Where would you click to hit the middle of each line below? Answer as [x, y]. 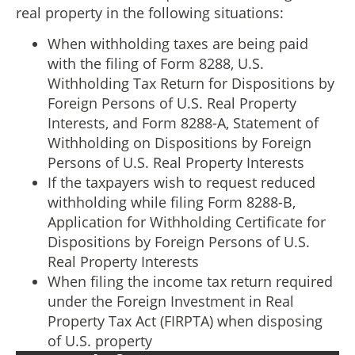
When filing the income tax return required [190, 282]
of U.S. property [100, 341]
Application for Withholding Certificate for [187, 222]
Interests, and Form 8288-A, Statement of [183, 123]
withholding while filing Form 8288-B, [172, 202]
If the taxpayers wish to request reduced [181, 183]
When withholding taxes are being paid [178, 44]
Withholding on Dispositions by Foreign [179, 143]
